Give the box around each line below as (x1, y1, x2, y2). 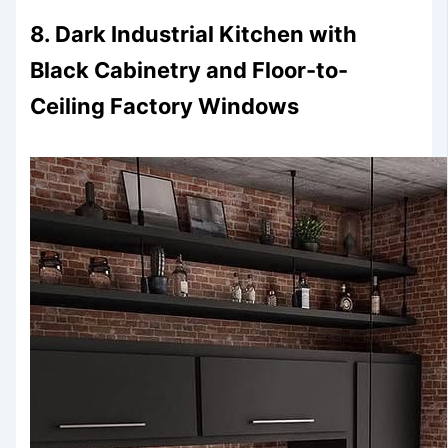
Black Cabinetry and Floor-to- (30, 57, 349, 84)
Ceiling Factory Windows (30, 93, 300, 120)
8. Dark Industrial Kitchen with (30, 21, 358, 48)
